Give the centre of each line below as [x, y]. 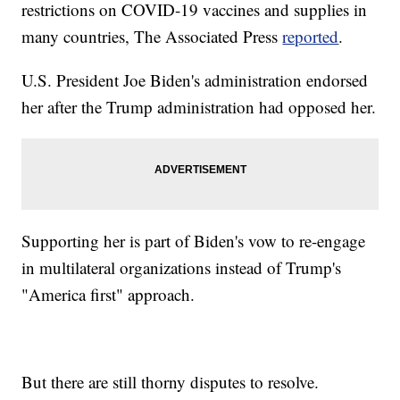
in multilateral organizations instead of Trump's [182, 268]
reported [311, 37]
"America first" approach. [108, 295]
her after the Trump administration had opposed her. [199, 107]
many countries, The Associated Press [152, 37]
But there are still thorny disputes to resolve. [171, 382]
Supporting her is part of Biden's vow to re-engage [194, 241]
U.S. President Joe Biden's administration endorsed [195, 80]
